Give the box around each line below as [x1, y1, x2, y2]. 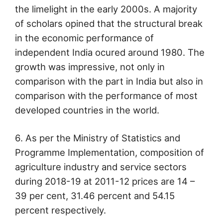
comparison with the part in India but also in [15, 75, 203, 87]
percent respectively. [15, 205, 106, 216]
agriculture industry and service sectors [15, 161, 187, 173]
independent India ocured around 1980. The [15, 46, 205, 58]
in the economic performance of [15, 32, 154, 43]
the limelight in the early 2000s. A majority [15, 3, 197, 14]
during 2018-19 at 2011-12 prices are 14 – [15, 176, 195, 187]
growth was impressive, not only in [15, 61, 165, 72]
